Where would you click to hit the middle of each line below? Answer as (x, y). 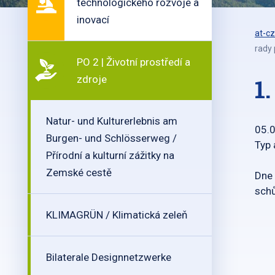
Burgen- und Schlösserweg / (111, 138)
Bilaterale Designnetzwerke (109, 257)
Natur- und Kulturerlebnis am (112, 121)
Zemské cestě (79, 172)
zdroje (92, 79)
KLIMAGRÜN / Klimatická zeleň (117, 215)
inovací (93, 20)
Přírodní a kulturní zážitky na (110, 155)
